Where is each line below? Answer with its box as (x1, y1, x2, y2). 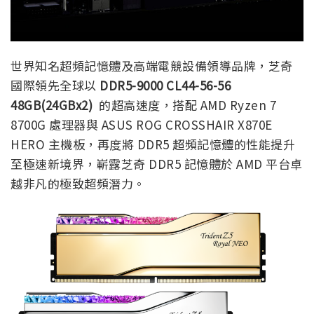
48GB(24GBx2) (11, 95, 99, 114)
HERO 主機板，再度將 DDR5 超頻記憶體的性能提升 (11, 135, 295, 153)
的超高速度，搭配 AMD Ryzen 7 (99, 95, 276, 114)
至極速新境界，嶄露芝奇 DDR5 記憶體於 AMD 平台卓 (11, 154, 303, 172)
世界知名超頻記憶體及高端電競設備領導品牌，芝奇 (11, 56, 293, 74)
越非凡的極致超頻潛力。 (11, 174, 146, 192)
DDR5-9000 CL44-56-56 (100, 76, 231, 94)
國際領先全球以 (11, 76, 100, 94)
